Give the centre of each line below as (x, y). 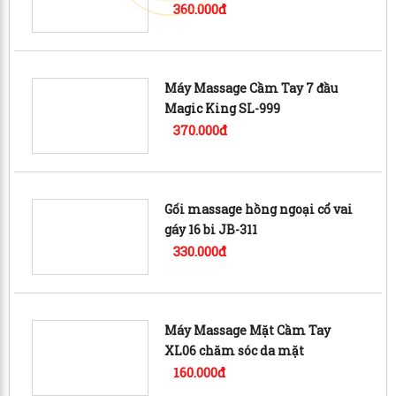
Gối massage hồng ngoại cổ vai (259, 209)
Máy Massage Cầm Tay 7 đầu (251, 88)
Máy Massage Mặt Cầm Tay (248, 330)
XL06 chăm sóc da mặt (235, 350)
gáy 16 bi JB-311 (211, 229)
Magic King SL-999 (223, 108)
